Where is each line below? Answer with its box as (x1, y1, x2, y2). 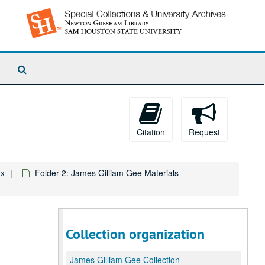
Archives (26, 85, 63, 99)
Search (26, 62, 56, 75)
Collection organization (65, 225, 205, 243)
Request (188, 126, 220, 138)
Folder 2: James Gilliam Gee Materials (35, 167, 179, 179)
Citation (136, 126, 165, 138)
